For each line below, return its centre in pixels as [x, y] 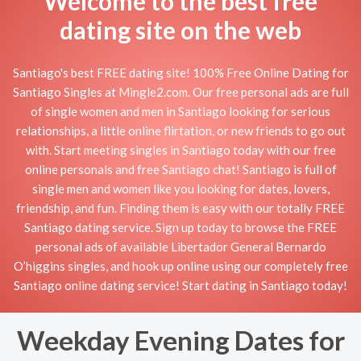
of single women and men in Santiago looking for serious [180, 111]
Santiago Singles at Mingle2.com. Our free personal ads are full [180, 91]
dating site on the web [180, 30]
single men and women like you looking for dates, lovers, [180, 188]
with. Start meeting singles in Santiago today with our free [180, 149]
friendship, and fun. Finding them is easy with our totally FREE [180, 207]
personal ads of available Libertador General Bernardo [180, 246]
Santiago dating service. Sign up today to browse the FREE [180, 227]
